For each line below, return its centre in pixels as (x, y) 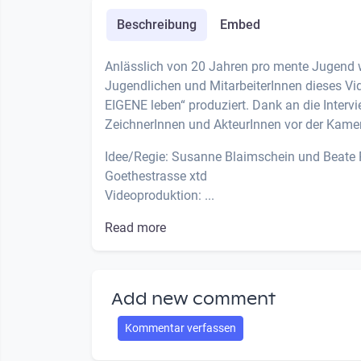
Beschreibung (156, 24)
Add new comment (193, 299)
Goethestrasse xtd (156, 176)
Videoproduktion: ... (160, 195)
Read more (135, 227)
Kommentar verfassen (180, 328)
